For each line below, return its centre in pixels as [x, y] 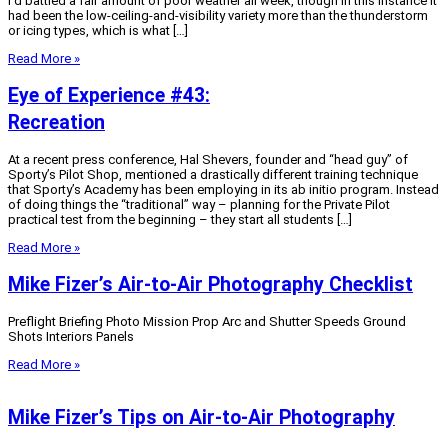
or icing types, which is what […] [98, 30]
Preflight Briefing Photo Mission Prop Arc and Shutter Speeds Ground [207, 322]
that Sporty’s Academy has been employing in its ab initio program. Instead [223, 190]
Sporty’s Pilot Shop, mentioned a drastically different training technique [213, 175]
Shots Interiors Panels [71, 337]
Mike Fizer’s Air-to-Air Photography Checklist [210, 285]
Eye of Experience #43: [109, 95]
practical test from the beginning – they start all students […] [180, 220]
